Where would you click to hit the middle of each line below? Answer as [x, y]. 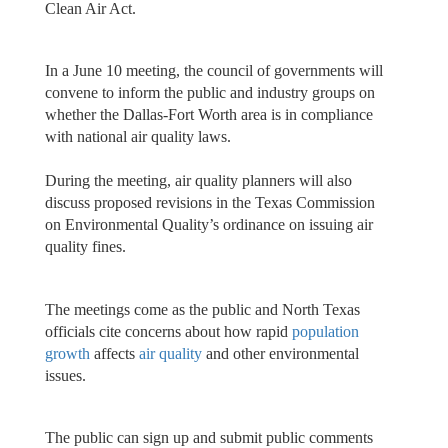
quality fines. [87, 247]
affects [114, 353]
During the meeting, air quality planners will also [198, 181]
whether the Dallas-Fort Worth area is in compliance [208, 115]
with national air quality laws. [139, 137]
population [325, 331]
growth [67, 353]
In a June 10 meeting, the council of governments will [213, 71]
